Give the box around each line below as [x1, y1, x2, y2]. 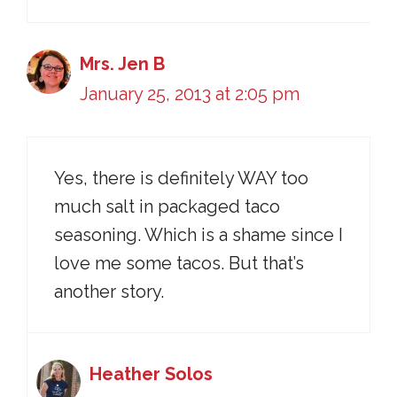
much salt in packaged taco [54, 196, 280, 217]
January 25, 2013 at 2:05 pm [80, 83, 300, 105]
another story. [54, 281, 164, 302]
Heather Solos [90, 363, 213, 385]
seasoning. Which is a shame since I [54, 224, 343, 245]
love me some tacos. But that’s [54, 253, 304, 274]
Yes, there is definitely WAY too [54, 167, 308, 189]
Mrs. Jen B [80, 53, 165, 74]
